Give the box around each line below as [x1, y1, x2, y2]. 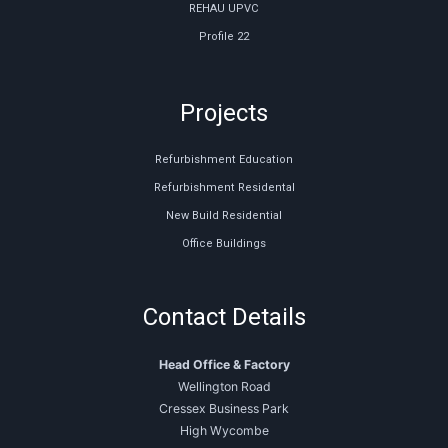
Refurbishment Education [155, 153, 293, 167]
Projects [180, 99, 268, 128]
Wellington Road [177, 379, 271, 395]
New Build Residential [166, 209, 282, 223]
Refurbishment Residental [153, 181, 295, 195]
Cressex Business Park [159, 401, 289, 417]
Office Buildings [182, 237, 266, 251]
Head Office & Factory [158, 357, 290, 373]
